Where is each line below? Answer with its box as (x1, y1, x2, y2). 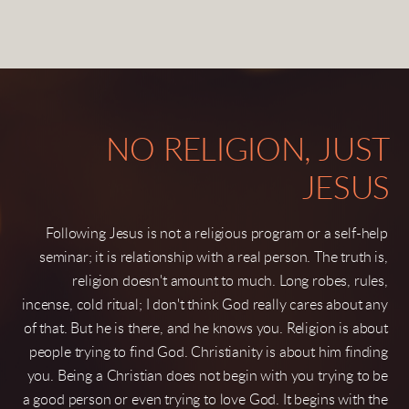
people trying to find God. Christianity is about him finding (28, 345, 388, 360)
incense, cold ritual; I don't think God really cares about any (22, 298, 388, 312)
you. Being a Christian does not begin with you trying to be (26, 369, 388, 383)
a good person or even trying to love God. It (22, 393, 291, 407)
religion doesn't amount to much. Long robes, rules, (72, 274, 388, 288)
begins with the (294, 393, 388, 407)
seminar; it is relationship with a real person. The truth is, (38, 250, 388, 265)
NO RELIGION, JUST (106, 135, 391, 167)
